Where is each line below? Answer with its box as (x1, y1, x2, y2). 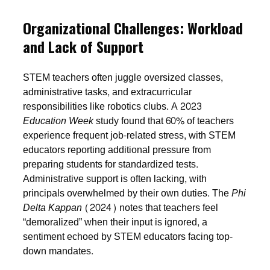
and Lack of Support (23, 35, 144, 57)
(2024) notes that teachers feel (82, 198, 219, 216)
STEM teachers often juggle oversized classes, (23, 68, 224, 86)
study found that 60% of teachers (93, 111, 234, 130)
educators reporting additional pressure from (23, 140, 212, 159)
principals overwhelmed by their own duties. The (23, 184, 232, 202)
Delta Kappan (23, 198, 83, 216)
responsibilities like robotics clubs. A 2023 (23, 97, 202, 115)
